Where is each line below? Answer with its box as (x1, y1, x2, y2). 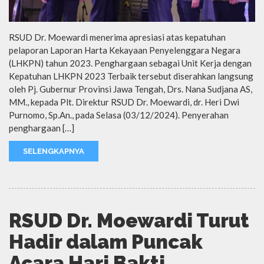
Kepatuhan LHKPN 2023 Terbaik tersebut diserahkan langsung (9, 70, 253, 81)
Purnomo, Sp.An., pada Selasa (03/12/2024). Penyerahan (9, 109, 229, 120)
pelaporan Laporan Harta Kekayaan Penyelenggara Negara (9, 44, 240, 55)
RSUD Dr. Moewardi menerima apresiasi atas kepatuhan (9, 31, 226, 42)
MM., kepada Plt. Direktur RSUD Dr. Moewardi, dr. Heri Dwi (9, 96, 239, 107)
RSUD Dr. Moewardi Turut (9, 209, 249, 232)
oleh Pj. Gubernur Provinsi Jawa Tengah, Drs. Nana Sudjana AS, (9, 83, 252, 94)
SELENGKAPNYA (23, 146, 84, 156)
